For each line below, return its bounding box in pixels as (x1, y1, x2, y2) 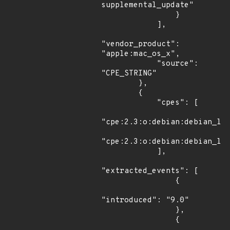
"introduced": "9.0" (101, 196, 189, 205)
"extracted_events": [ (101, 166, 198, 176)
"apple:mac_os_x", (101, 49, 180, 59)
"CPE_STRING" (101, 69, 157, 79)
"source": (101, 59, 157, 69)
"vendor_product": (101, 40, 180, 49)
